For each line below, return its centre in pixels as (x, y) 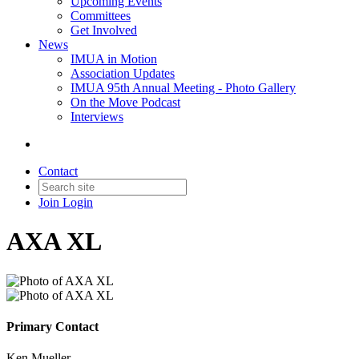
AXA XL (54, 242)
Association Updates (123, 73)
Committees (101, 16)
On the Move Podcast (125, 102)
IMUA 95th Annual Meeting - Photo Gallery (183, 88)
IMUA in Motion (114, 59)
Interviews (97, 117)
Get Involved (104, 30)
